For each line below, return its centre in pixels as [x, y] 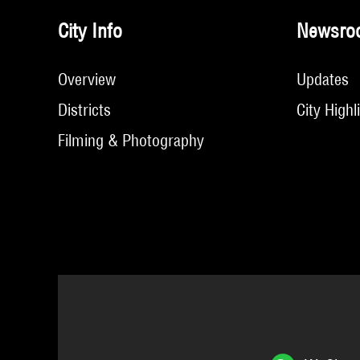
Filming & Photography [131, 140]
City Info [90, 31]
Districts [84, 110]
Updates [323, 79]
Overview [87, 79]
